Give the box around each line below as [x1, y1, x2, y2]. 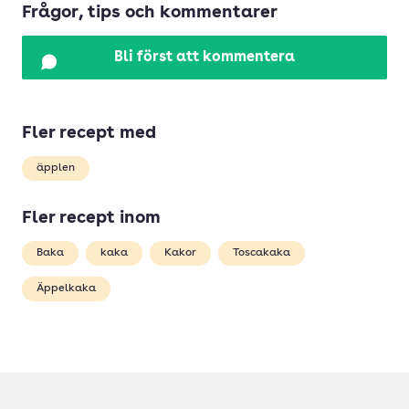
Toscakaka [233, 247, 290, 258]
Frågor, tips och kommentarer [22, 5, 278, 22]
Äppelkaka [37, 283, 96, 294]
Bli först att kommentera [114, 50, 295, 65]
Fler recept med [22, 125, 156, 142]
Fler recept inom [22, 210, 161, 227]
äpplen [37, 163, 75, 173]
